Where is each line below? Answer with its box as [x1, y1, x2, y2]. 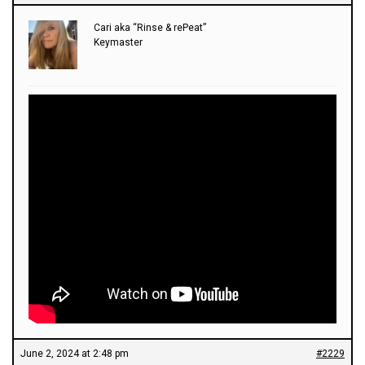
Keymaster [94, 36, 143, 48]
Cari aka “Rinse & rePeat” [94, 21, 206, 33]
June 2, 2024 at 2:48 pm [20, 347, 129, 359]
